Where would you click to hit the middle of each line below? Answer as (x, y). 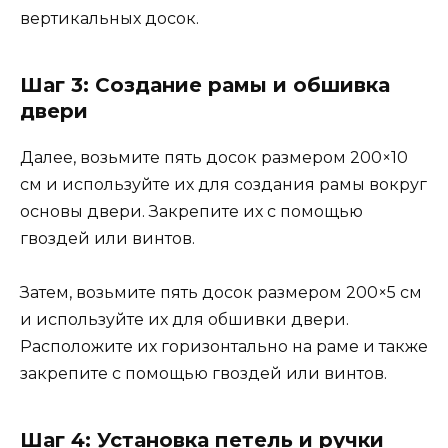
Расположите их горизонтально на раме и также (224, 346)
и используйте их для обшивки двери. (184, 319)
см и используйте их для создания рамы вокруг (223, 184)
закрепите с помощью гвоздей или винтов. (203, 373)
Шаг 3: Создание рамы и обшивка (205, 84)
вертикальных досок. (109, 18)
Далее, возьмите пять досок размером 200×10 (214, 157)
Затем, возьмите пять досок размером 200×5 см (221, 292)
